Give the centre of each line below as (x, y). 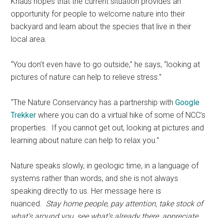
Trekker (24, 115)
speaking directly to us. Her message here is (86, 191)
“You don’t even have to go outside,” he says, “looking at (106, 64)
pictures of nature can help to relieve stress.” (86, 77)
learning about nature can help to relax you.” (86, 140)
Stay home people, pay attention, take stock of (125, 203)
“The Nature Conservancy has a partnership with (93, 102)
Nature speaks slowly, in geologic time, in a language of (105, 165)
